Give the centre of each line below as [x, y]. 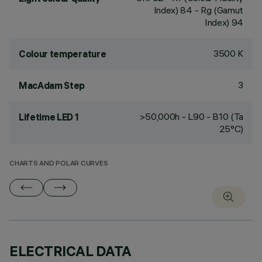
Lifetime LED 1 [49, 117]
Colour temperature [63, 54]
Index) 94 [224, 22]
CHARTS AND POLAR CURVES [59, 164]
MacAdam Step [52, 85]
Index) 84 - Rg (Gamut [198, 10]
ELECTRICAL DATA [70, 251]
